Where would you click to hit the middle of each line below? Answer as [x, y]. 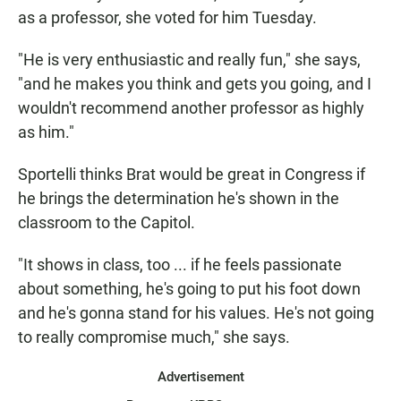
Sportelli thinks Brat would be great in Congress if [192, 175]
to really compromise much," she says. [154, 337]
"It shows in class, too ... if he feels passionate [180, 265]
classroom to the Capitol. [107, 223]
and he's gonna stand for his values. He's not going [196, 313]
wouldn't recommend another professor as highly [191, 108]
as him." [46, 132]
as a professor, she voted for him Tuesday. [167, 18]
